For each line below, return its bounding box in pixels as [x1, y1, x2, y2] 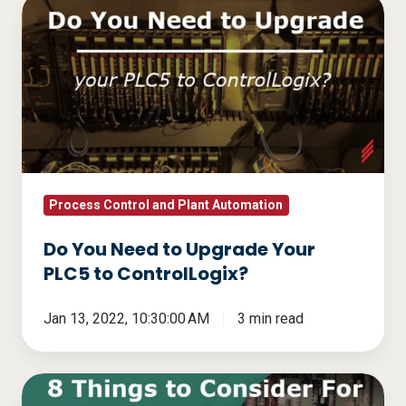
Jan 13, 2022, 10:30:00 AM [43, 310, 209, 328]
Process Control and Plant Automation [49, 198, 284, 213]
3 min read [237, 310, 304, 328]
